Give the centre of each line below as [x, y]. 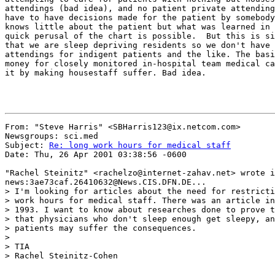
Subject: [27, 145]
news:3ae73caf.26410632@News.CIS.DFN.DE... [106, 182]
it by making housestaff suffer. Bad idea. [106, 73]
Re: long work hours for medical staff [140, 145]
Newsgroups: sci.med [52, 136]
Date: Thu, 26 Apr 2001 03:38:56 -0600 [96, 154]
